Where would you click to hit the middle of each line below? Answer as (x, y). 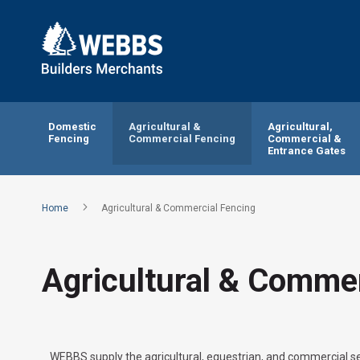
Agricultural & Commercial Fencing (178, 209)
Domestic (72, 127)
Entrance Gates (307, 151)
